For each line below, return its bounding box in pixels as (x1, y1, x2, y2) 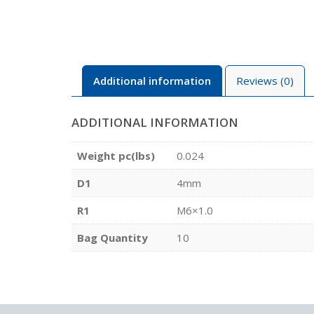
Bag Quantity (77, 230, 148, 245)
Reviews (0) (236, 74, 294, 88)
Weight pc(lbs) (77, 148, 155, 163)
